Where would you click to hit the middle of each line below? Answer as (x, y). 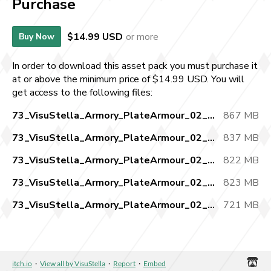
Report (124, 264)
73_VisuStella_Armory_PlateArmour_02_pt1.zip (211, 116)
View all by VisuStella (73, 264)
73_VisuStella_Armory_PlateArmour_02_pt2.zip (211, 138)
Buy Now (37, 37)
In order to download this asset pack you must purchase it (135, 66)
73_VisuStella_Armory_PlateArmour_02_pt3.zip (211, 161)
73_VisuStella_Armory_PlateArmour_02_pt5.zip (211, 205)
